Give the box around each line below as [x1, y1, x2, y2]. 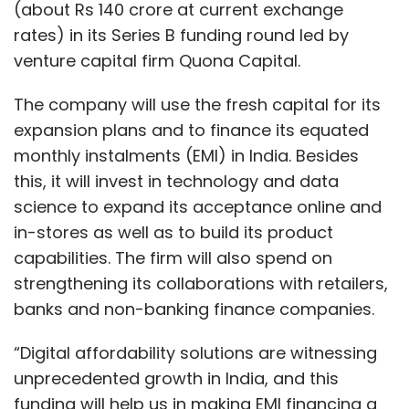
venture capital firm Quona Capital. [14, 48, 300, 72]
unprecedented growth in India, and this [14, 366, 339, 390]
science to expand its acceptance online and [14, 194, 382, 218]
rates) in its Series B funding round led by [14, 23, 349, 47]
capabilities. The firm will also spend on [14, 246, 332, 269]
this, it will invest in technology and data [14, 169, 339, 193]
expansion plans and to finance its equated [14, 118, 369, 142]
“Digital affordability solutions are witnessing [14, 341, 377, 364]
